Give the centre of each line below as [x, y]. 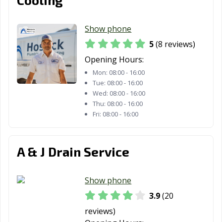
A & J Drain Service [73, 151]
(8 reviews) [175, 44]
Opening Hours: [114, 60]
